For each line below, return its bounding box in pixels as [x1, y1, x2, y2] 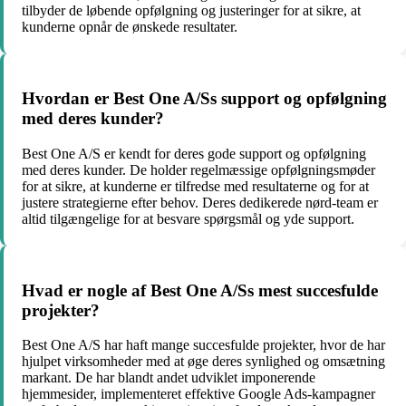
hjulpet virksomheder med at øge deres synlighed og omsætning [22, 353, 385, 370]
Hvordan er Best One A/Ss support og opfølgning [22, 89, 387, 109]
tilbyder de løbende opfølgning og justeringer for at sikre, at [22, 3, 361, 19]
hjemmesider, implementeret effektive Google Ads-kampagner [22, 386, 375, 402]
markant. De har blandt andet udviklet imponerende [22, 370, 315, 386]
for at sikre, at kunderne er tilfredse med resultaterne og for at [22, 178, 369, 194]
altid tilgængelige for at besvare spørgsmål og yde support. [22, 210, 354, 227]
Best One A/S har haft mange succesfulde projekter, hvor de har [22, 337, 385, 353]
